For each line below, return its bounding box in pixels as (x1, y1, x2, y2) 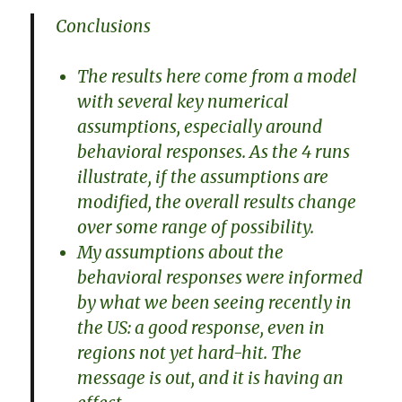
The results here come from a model (77, 66, 358, 88)
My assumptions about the (77, 241, 284, 264)
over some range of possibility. (77, 216, 315, 239)
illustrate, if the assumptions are (77, 166, 329, 188)
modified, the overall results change (77, 191, 357, 214)
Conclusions (56, 15, 152, 38)
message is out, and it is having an (77, 367, 345, 389)
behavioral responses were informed (77, 267, 363, 289)
